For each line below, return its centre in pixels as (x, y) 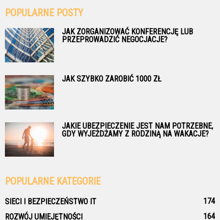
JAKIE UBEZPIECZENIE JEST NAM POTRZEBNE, (137, 126)
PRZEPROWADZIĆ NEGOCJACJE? (115, 40)
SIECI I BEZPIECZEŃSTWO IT (51, 202)
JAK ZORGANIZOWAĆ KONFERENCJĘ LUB (127, 32)
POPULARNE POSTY (44, 13)
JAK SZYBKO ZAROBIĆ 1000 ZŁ (112, 79)
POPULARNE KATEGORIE (53, 181)
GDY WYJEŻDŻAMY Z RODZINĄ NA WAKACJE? (135, 134)
